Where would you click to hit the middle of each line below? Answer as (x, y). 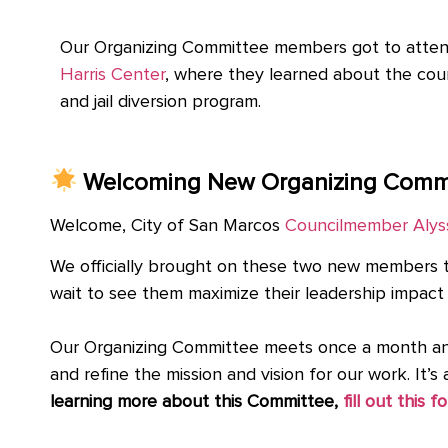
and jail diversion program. (160, 101)
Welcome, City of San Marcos (167, 225)
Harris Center (112, 74)
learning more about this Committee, (196, 401)
